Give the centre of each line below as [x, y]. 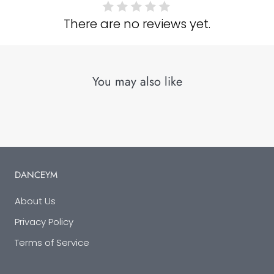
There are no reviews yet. [137, 24]
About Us [35, 201]
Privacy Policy [44, 222]
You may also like [137, 82]
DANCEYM [36, 175]
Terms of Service [52, 243]
